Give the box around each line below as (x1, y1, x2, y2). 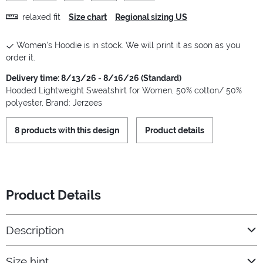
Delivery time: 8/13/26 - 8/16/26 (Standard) (6, 73, 181, 83)
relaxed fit (22, 12, 60, 22)
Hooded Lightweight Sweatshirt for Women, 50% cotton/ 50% (6, 86, 242, 96)
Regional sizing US (115, 12, 187, 22)
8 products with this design (15, 126, 119, 136)
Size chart (69, 12, 107, 22)
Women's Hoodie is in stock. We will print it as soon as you (16, 41, 240, 50)
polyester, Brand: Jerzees (6, 98, 102, 108)
